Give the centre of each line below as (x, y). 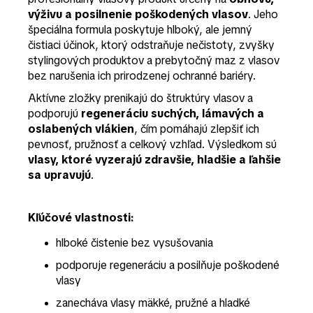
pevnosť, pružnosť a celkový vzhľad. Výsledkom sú (152, 144)
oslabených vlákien (81, 129)
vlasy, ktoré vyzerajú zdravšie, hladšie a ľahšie (154, 159)
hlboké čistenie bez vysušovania (134, 242)
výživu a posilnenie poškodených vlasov (138, 14)
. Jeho (263, 14)
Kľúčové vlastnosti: (81, 217)
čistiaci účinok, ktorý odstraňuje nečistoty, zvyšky (151, 45)
